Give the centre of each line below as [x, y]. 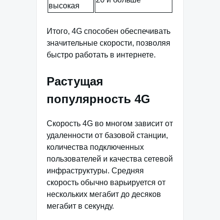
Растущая [75, 82]
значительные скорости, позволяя [109, 43]
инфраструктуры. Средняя [95, 171]
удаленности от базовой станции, [107, 135]
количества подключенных [95, 147]
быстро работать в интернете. [101, 55]
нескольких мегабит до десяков [104, 194]
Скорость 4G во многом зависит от [110, 124]
